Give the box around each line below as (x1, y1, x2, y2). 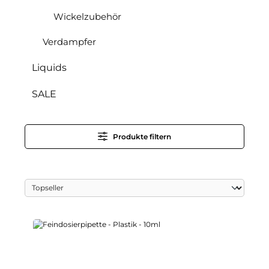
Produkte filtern (112, 131, 171, 141)
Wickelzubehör (53, 10, 121, 22)
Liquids (32, 61, 67, 73)
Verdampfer (43, 35, 96, 47)
